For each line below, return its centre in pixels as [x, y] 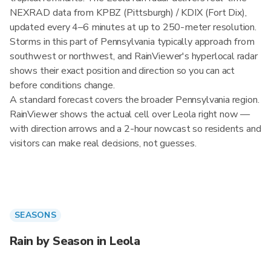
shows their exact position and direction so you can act [122, 71]
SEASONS [35, 215]
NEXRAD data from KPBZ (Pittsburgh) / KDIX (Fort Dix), [128, 13]
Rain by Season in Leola [75, 241]
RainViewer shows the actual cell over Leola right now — [130, 114]
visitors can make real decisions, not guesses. [103, 143]
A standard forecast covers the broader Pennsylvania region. [135, 100]
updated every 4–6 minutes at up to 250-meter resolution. [133, 27]
